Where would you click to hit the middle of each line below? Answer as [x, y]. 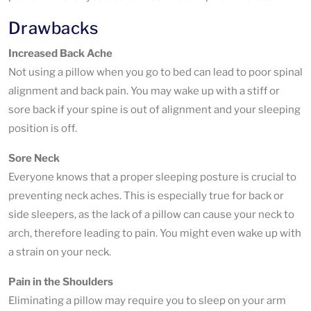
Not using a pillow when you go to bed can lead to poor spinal [155, 72]
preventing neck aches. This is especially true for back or [146, 195]
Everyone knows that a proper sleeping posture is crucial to [152, 177]
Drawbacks [53, 28]
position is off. [43, 128]
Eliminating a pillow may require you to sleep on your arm [147, 300]
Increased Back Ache [60, 53]
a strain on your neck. [60, 252]
